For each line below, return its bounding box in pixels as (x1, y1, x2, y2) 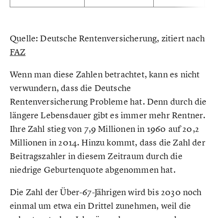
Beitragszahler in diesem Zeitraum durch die (10, 150, 182, 162)
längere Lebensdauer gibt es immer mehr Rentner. (10, 109, 206, 121)
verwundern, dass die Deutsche (10, 82, 131, 93)
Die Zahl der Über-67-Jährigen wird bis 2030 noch (10, 186, 202, 198)
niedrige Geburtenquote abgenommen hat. (10, 163, 176, 175)
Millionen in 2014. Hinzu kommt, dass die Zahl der (10, 136, 205, 148)
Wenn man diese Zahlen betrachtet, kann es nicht (10, 68, 200, 80)
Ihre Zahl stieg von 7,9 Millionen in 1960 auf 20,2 (10, 123, 199, 134)
